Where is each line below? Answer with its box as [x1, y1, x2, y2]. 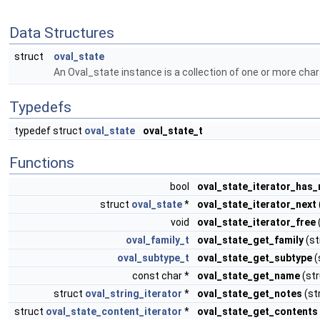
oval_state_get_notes [197, 288, 302, 299]
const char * [132, 270, 191, 281]
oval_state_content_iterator [46, 306, 182, 317]
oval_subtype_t [117, 252, 189, 264]
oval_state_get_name [197, 270, 300, 281]
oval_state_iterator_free [197, 216, 316, 228]
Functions [9, 154, 74, 171]
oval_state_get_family [197, 234, 304, 246]
